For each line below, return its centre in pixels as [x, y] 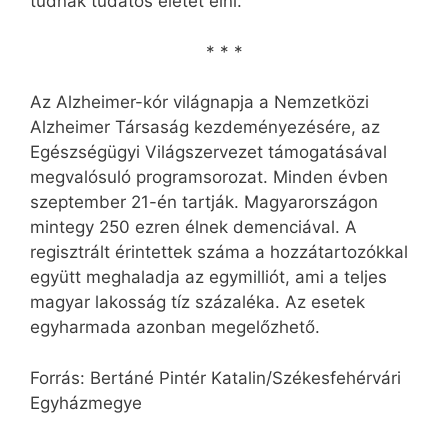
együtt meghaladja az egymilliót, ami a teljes [208, 277]
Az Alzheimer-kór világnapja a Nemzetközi [199, 102]
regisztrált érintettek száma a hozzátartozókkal [219, 252]
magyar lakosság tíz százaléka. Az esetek [197, 302]
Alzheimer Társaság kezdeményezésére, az [205, 127]
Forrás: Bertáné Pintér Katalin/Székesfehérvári [215, 377]
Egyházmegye [86, 402]
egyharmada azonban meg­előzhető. [175, 327]
